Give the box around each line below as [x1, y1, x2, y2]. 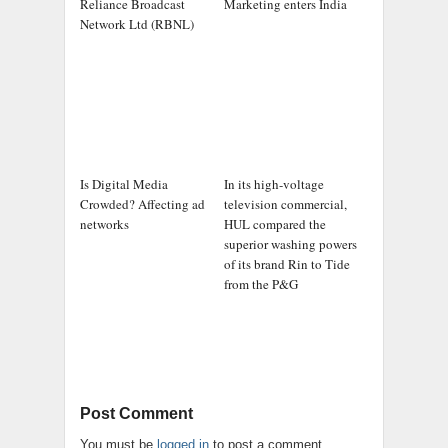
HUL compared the [224, 215, 326, 233]
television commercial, [224, 195, 347, 213]
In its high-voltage [224, 175, 324, 193]
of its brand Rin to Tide [224, 255, 350, 273]
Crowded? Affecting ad [80, 195, 205, 213]
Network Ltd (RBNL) [80, 15, 194, 33]
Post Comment [80, 405, 193, 422]
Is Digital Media [80, 175, 168, 193]
